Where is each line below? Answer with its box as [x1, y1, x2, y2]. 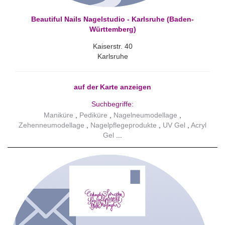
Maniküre [44, 110, 73, 119]
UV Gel [163, 121, 185, 129]
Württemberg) [89, 25, 136, 34]
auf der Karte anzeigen [74, 83, 151, 91]
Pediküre [79, 110, 107, 119]
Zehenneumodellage [19, 121, 84, 129]
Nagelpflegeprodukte [90, 121, 157, 129]
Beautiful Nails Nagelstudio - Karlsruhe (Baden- [31, 15, 194, 24]
